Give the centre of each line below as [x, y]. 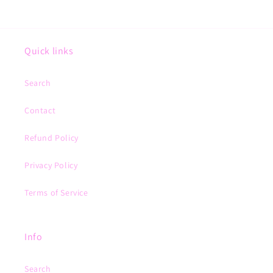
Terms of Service [56, 193]
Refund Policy [51, 138]
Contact [40, 110]
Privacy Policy [51, 165]
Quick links [49, 51]
